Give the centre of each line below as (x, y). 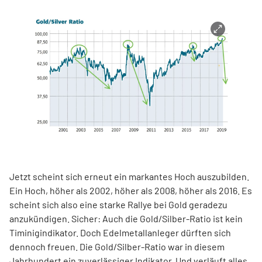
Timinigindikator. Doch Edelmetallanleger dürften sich (120, 233)
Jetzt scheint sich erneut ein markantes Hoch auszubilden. (129, 177)
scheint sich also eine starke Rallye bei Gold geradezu (118, 205)
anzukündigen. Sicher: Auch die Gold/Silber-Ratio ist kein (126, 219)
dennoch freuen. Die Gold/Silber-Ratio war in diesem (117, 247)
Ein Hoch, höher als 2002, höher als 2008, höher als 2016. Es (131, 191)
